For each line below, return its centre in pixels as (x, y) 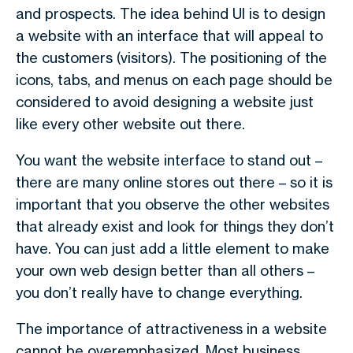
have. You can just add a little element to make (173, 248)
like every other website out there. (130, 124)
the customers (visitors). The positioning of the (171, 58)
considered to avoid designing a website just (165, 102)
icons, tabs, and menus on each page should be (174, 80)
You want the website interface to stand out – (169, 160)
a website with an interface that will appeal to (169, 35)
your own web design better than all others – (165, 270)
